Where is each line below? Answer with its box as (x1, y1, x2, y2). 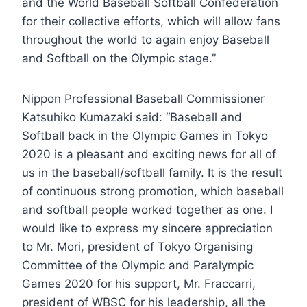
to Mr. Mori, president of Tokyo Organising (22, 239, 253, 254)
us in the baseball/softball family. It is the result (22, 165, 282, 180)
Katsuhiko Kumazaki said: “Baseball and (22, 110, 242, 124)
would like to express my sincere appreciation (22, 221, 273, 235)
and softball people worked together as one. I (22, 202, 273, 217)
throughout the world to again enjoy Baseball (22, 32, 269, 47)
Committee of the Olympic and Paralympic (22, 258, 254, 272)
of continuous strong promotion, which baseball (22, 184, 284, 198)
